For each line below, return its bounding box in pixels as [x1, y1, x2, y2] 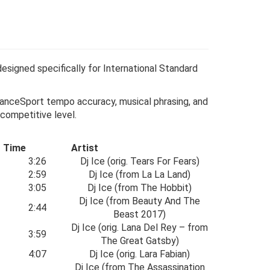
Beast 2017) [113, 209, 166, 220]
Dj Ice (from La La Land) [89, 169, 190, 180]
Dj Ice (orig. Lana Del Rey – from [71, 222, 208, 233]
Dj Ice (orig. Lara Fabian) [89, 248, 190, 260]
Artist [71, 142, 98, 154]
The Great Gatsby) [100, 235, 179, 246]
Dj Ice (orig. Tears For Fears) [80, 155, 199, 167]
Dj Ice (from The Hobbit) [87, 182, 192, 193]
